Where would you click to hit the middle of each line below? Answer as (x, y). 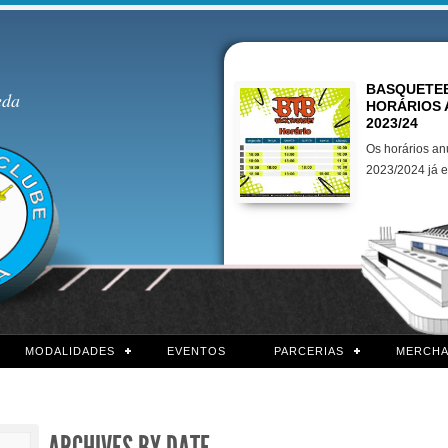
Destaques (287, 59)
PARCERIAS (308, 351)
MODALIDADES (69, 351)
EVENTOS (196, 351)
